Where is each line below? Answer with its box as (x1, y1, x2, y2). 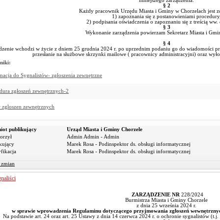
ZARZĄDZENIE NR (130, 192, 180, 197)
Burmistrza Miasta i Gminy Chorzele (125, 197, 208, 203)
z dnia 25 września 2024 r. (137, 203, 196, 208)
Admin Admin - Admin (67, 134, 119, 139)
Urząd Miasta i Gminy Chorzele (67, 127, 142, 132)
